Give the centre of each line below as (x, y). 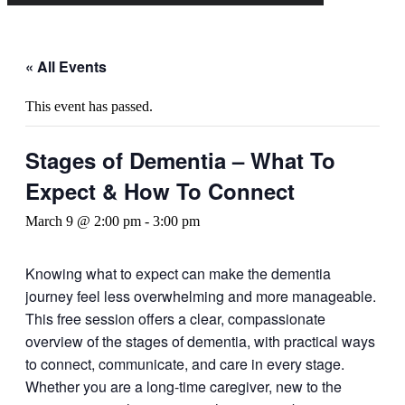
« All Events (66, 66)
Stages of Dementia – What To (180, 160)
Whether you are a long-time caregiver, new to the (184, 386)
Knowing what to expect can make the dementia (178, 273)
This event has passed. (89, 106)
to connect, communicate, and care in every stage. (185, 364)
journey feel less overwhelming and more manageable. (201, 296)
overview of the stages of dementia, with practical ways (200, 341)
